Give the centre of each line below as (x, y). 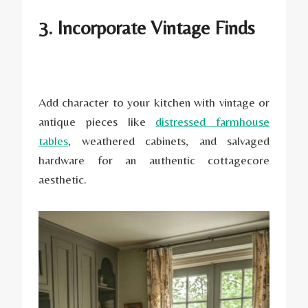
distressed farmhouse (212, 121)
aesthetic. (63, 179)
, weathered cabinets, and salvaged (169, 140)
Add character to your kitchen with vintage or (154, 102)
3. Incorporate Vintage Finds (147, 27)
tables (53, 140)
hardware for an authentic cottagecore (154, 159)
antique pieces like (97, 121)
